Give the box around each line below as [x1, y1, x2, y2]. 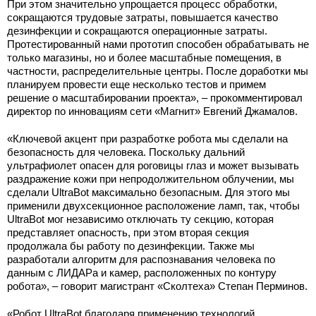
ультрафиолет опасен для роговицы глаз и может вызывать [7, 159, 299, 171]
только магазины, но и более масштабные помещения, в [7, 51, 281, 63]
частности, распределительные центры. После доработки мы [7, 65, 308, 77]
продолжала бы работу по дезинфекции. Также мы [7, 240, 255, 252]
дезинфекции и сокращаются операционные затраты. [7, 25, 267, 37]
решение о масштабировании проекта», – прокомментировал [7, 92, 303, 104]
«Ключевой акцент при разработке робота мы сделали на [7, 133, 288, 145]
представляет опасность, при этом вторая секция [7, 226, 249, 238]
